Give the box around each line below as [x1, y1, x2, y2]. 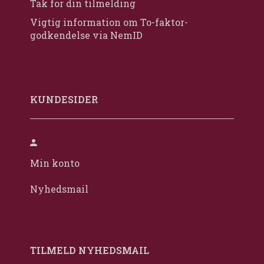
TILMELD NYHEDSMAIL [30, 243, 149, 256]
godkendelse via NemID [30, 29, 143, 42]
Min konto [30, 157, 80, 170]
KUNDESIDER [30, 93, 98, 106]
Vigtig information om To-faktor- [30, 16, 188, 29]
